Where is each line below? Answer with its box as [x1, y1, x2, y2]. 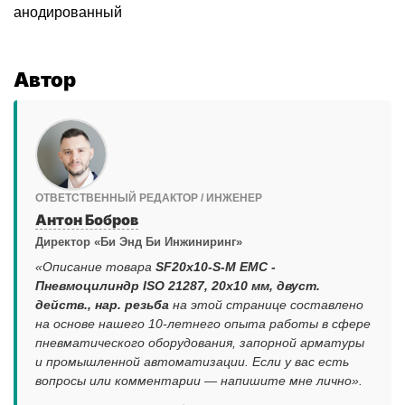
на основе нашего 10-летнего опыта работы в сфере [35, 316, 371, 331]
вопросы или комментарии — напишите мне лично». [35, 373, 363, 388]
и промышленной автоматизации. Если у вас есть [35, 354, 349, 369]
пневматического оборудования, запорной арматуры [35, 335, 364, 350]
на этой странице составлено [169, 297, 363, 312]
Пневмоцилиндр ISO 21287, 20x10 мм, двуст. [35, 278, 320, 293]
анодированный [14, 5, 122, 20]
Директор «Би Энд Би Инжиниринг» [35, 235, 242, 249]
